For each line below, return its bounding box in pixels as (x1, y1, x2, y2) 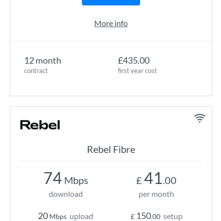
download (48, 189, 83, 198)
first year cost (118, 67, 157, 74)
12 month (24, 55, 61, 66)
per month (139, 189, 174, 198)
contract (24, 67, 48, 74)
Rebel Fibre (87, 143, 135, 155)
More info (94, 18, 128, 28)
